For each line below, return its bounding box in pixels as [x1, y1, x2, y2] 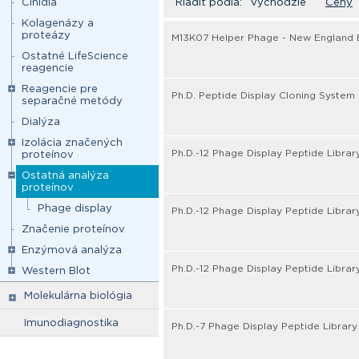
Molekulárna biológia [24, 289, 132, 301]
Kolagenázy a [22, 17, 94, 29]
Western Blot [22, 264, 91, 276]
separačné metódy [22, 95, 123, 107]
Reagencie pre [22, 83, 98, 95]
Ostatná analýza [22, 169, 109, 181]
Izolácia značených [22, 136, 123, 148]
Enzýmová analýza [22, 244, 122, 256]
